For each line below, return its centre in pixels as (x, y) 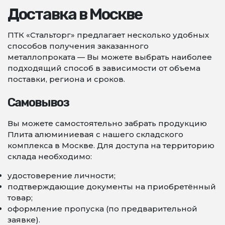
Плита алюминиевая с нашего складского (95, 134)
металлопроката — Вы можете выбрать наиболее (110, 57)
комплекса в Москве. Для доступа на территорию (111, 145)
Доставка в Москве (75, 14)
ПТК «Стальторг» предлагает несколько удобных (108, 35)
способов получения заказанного (78, 46)
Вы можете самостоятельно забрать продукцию (107, 123)
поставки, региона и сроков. (66, 79)
